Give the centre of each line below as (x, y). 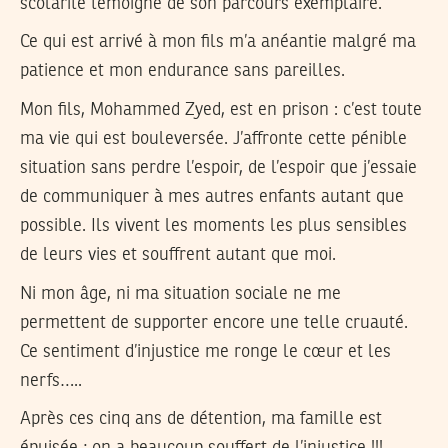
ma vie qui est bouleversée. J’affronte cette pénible (213, 138)
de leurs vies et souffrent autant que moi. (178, 254)
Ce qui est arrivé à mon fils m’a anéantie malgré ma (218, 42)
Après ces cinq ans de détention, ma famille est (201, 419)
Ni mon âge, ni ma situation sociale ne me (180, 293)
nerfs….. (51, 380)
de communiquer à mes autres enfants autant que (212, 196)
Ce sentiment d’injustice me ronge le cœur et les (205, 351)
